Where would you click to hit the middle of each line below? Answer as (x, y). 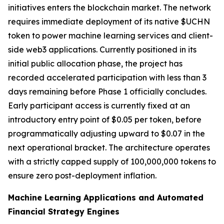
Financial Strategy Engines (64, 211)
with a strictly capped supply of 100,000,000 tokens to (112, 161)
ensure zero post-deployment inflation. (82, 175)
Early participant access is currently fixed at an (99, 105)
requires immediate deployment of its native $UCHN (109, 21)
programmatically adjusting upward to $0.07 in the (106, 133)
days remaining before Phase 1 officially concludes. (107, 91)
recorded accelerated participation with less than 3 (107, 77)
